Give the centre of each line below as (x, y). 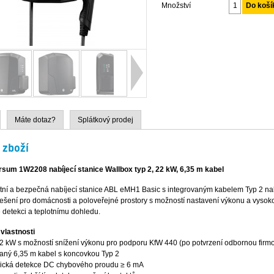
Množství (176, 6)
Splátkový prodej (106, 120)
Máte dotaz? (35, 120)
